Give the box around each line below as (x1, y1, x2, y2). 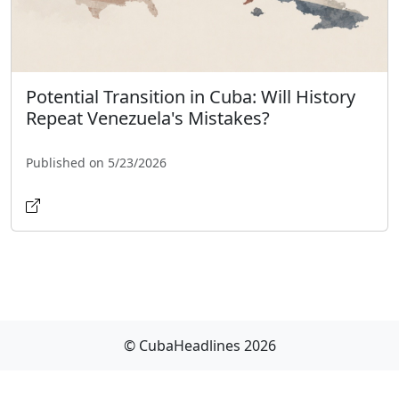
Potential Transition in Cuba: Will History (26, 84, 355, 109)
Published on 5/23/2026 (26, 153, 167, 171)
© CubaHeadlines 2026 (123, 335, 276, 355)
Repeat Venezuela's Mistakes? (26, 105, 270, 130)
